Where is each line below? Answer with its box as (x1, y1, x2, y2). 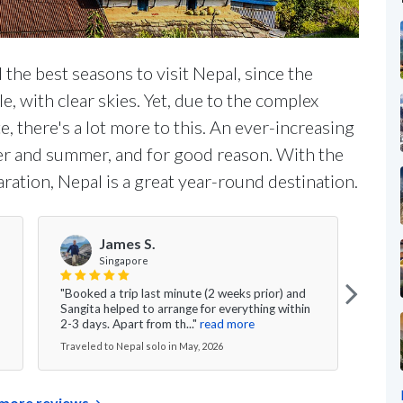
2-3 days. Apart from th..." (60, 316, 197, 331)
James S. (99, 235, 156, 252)
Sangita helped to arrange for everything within (60, 300, 310, 316)
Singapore (99, 254, 148, 266)
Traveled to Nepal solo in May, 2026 (60, 339, 223, 352)
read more (200, 316, 255, 331)
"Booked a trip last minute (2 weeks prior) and (60, 285, 306, 300)
